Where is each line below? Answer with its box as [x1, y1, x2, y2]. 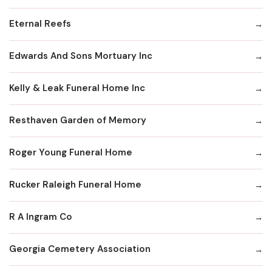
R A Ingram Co [9, 211, 72, 223]
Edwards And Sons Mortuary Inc [9, 50, 152, 63]
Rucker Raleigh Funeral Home [9, 178, 141, 191]
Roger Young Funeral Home [9, 146, 132, 159]
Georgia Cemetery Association [9, 243, 151, 256]
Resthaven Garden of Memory [9, 114, 146, 127]
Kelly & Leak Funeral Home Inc [9, 82, 145, 95]
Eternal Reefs [9, 18, 71, 30]
